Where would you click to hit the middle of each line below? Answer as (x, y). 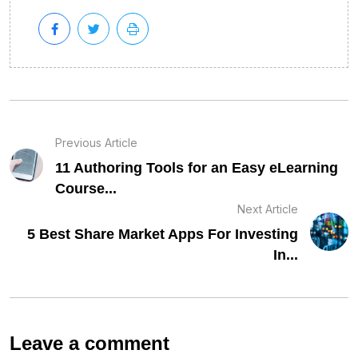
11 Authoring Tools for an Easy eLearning (197, 167)
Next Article (267, 209)
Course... (86, 188)
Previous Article (97, 142)
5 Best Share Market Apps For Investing (162, 234)
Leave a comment (89, 343)
